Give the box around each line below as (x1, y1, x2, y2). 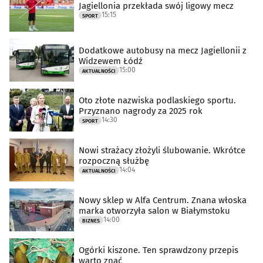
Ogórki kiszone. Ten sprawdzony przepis (79, 245, 238, 256)
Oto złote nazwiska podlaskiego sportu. (79, 95, 236, 106)
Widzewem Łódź (79, 56, 143, 67)
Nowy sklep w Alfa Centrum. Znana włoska (79, 195, 247, 206)
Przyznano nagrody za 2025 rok (79, 106, 203, 117)
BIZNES (82, 218, 100, 224)
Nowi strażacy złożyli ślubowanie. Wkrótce (79, 145, 245, 156)
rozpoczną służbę (79, 156, 149, 167)
